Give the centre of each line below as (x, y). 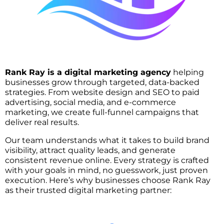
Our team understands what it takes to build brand (107, 140)
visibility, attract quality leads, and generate (90, 150)
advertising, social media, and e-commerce (90, 102)
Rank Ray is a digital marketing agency (88, 72)
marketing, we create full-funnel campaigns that (102, 112)
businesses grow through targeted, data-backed (102, 82)
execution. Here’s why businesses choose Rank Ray (108, 180)
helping (187, 72)
